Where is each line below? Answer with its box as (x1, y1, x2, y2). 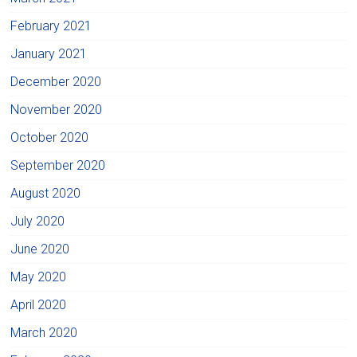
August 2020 (10, 185, 81, 201)
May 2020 (10, 269, 67, 284)
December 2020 (10, 73, 102, 89)
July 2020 (10, 213, 65, 229)
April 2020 (10, 296, 67, 312)
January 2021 (10, 45, 88, 61)
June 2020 (10, 241, 70, 257)
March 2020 (10, 324, 78, 340)
